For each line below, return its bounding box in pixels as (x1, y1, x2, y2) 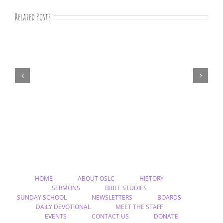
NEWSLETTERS (92, 193, 132, 202)
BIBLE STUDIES (105, 184, 147, 193)
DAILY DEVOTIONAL (35, 203, 91, 212)
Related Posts (15, 10, 51, 23)
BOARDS (157, 193, 181, 202)
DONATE (154, 212, 178, 221)
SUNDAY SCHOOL (17, 193, 67, 202)
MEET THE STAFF (115, 203, 163, 212)
